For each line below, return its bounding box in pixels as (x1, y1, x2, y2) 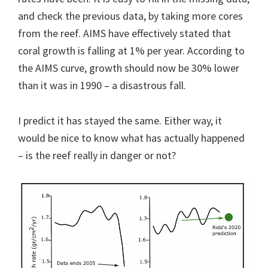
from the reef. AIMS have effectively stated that (18, 26, 231, 40)
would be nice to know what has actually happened (18, 130, 245, 145)
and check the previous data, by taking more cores (18, 8, 243, 23)
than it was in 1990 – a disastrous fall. (18, 78, 186, 92)
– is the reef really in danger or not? (18, 148, 176, 162)
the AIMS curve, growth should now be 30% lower (18, 60, 239, 75)
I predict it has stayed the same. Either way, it (18, 113, 222, 127)
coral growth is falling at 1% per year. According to (18, 43, 245, 57)
